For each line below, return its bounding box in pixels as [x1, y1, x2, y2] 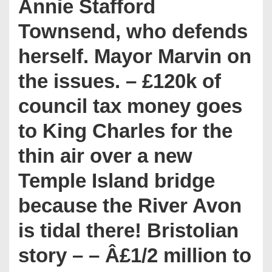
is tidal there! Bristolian [18, 219, 239, 242]
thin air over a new [18, 144, 192, 167]
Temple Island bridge [18, 169, 215, 192]
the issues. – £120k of [18, 70, 221, 92]
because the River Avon [18, 194, 242, 217]
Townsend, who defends [18, 20, 248, 42]
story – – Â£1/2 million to [18, 244, 251, 267]
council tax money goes [18, 95, 242, 117]
